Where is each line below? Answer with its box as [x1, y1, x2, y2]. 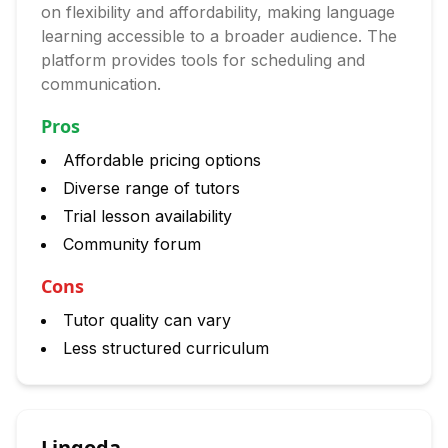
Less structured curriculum [63, 338, 269, 358]
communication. [41, 74, 161, 94]
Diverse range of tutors [63, 178, 240, 198]
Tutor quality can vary [63, 310, 231, 330]
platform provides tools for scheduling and [41, 50, 365, 70]
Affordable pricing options [63, 150, 261, 170]
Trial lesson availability [63, 206, 232, 226]
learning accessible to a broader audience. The [41, 26, 397, 46]
